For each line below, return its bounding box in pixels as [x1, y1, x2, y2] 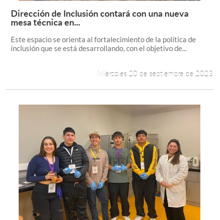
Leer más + [139, 14, 191, 27]
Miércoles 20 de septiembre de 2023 [97, 68, 214, 78]
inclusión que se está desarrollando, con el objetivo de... [10, 44, 187, 53]
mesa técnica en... [10, 16, 80, 28]
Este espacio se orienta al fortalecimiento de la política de [10, 35, 196, 44]
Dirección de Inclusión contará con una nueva [10, 7, 189, 19]
